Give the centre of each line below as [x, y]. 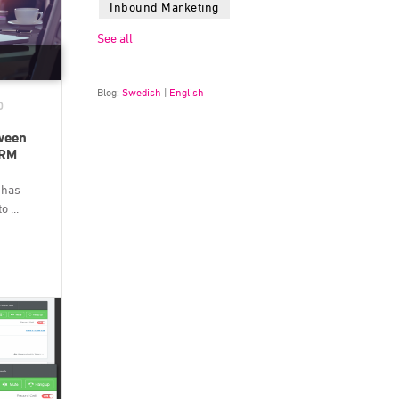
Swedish [142, 92]
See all [115, 37]
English [187, 92]
